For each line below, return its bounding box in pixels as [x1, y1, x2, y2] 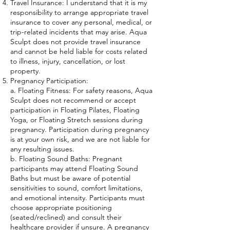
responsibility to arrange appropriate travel [10, 7, 148, 17]
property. [10, 66, 41, 75]
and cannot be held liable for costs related [10, 46, 147, 56]
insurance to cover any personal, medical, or [10, 17, 152, 27]
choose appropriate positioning [10, 202, 112, 212]
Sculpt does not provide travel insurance [10, 36, 141, 46]
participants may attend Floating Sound [10, 163, 138, 173]
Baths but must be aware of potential [10, 173, 130, 183]
